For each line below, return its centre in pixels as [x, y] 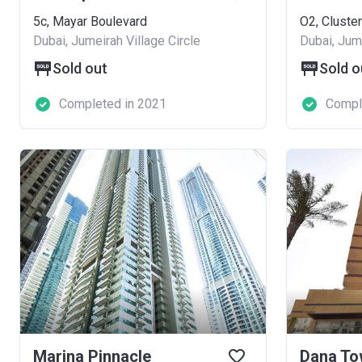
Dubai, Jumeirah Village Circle [117, 41]
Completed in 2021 [113, 104]
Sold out [80, 68]
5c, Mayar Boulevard [90, 21]
